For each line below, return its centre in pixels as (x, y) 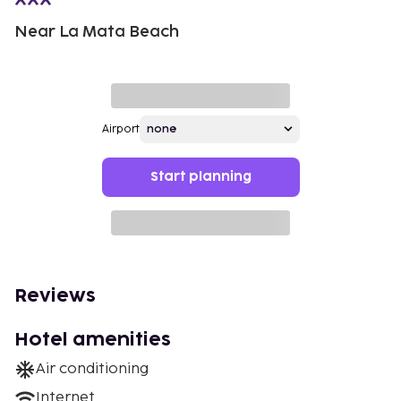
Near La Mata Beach (97, 31)
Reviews (55, 296)
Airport (120, 129)
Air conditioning (92, 369)
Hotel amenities (93, 340)
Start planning (200, 176)
